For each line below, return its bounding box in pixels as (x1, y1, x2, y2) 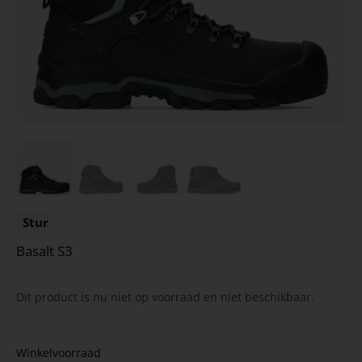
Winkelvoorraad (16, 344, 101, 360)
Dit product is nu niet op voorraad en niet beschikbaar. (16, 288, 314, 305)
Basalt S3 (16, 241, 73, 260)
